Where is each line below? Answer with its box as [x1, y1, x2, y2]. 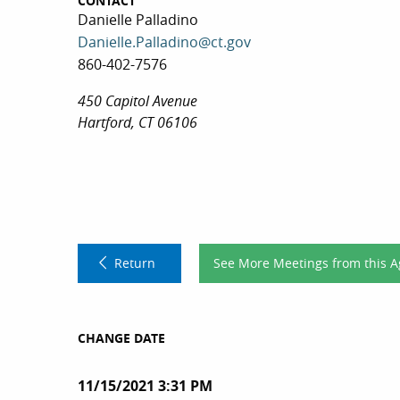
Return [113, 254, 155, 271]
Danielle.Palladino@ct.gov [78, 31, 251, 52]
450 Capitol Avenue [78, 90, 197, 111]
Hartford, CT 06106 [78, 112, 197, 132]
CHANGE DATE [78, 329, 165, 347]
